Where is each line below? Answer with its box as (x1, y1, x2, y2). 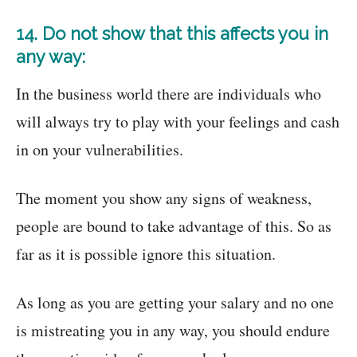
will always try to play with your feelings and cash (16, 111, 339, 133)
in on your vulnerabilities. (16, 139, 183, 161)
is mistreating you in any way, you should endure (16, 320, 330, 342)
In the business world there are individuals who (16, 83, 321, 105)
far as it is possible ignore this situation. (16, 243, 276, 265)
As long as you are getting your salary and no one (16, 292, 334, 314)
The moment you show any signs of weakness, (16, 187, 312, 210)
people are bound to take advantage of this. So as (16, 215, 331, 237)
